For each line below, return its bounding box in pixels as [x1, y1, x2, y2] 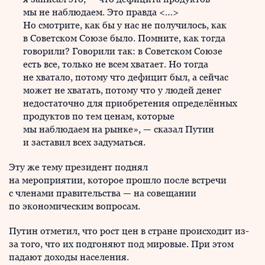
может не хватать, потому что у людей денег [23, 85, 221, 96]
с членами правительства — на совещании [9, 188, 196, 199]
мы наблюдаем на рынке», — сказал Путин [23, 124, 214, 135]
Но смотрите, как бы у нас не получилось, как [23, 20, 227, 31]
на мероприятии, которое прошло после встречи [9, 174, 227, 186]
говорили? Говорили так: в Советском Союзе [23, 46, 222, 57]
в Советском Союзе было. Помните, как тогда [23, 33, 225, 44]
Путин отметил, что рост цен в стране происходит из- [9, 225, 249, 237]
